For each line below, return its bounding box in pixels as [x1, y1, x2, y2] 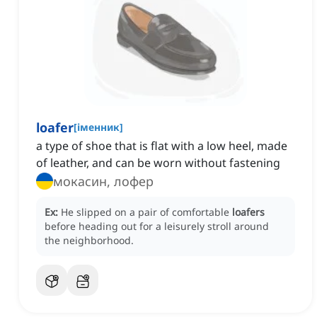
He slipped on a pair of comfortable [61, 205, 232, 219]
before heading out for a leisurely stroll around [45, 219, 269, 234]
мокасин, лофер [53, 173, 154, 190]
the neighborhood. [45, 234, 134, 248]
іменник [77, 120, 120, 134]
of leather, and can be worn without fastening [36, 155, 280, 171]
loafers [232, 205, 265, 219]
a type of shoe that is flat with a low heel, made [36, 138, 287, 154]
